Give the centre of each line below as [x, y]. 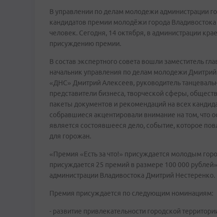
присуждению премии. [85, 44]
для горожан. [70, 136]
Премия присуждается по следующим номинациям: [131, 193]
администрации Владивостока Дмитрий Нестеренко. [132, 175]
